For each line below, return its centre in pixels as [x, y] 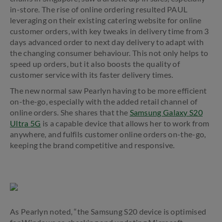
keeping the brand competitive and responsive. [92, 145]
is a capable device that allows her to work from [125, 123]
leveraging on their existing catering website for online [106, 20]
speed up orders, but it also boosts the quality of [95, 64]
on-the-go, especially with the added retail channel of [104, 101]
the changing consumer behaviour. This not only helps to [109, 53]
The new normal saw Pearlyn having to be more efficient [109, 90]
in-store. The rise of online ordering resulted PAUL [99, 9]
